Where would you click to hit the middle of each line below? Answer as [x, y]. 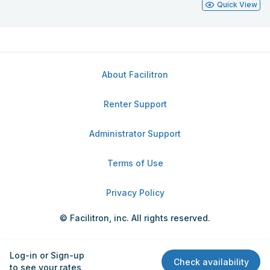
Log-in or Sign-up [47, 255]
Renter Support [135, 104]
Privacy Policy [135, 193]
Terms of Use [135, 163]
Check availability [211, 262]
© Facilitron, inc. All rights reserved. [135, 218]
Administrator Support [135, 133]
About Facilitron [135, 74]
